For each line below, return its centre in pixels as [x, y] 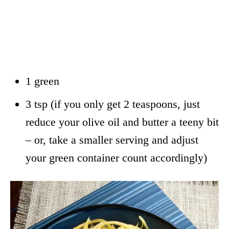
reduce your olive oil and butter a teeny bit [122, 122]
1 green [42, 81]
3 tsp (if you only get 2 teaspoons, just [113, 104]
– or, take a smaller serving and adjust [112, 140]
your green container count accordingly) [116, 157]
